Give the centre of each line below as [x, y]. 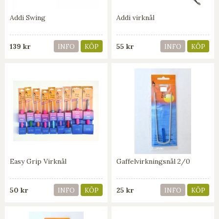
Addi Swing [28, 18]
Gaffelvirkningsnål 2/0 [153, 161]
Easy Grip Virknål [38, 161]
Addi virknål [136, 18]
